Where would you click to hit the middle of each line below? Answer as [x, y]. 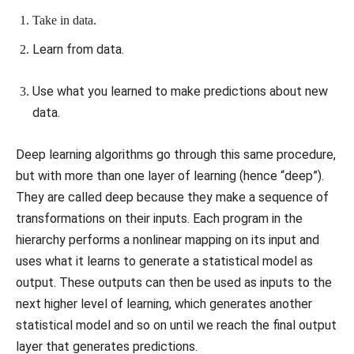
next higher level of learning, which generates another [164, 304]
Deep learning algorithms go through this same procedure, [176, 155]
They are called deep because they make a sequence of [172, 198]
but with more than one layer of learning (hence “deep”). [170, 176]
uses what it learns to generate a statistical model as [164, 262]
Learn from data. [78, 50]
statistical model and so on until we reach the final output [176, 326]
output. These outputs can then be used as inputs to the [174, 283]
